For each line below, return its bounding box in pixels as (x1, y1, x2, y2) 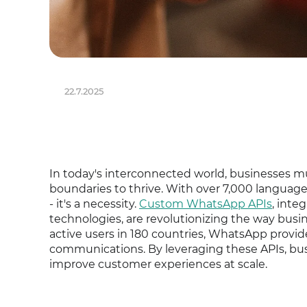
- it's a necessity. (49, 197, 139, 210)
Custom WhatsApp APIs (139, 197, 272, 210)
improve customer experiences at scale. (49, 258, 267, 271)
